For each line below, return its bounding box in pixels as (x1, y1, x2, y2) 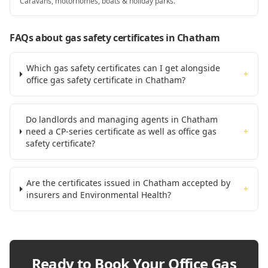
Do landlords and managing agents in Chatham (25, 114, 218, 125)
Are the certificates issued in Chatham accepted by (26, 177, 231, 188)
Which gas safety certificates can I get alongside (26, 62, 221, 74)
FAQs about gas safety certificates (10, 31, 164, 44)
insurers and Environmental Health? (26, 189, 172, 200)
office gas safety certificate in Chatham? (26, 74, 186, 86)
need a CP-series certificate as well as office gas (25, 126, 217, 137)
